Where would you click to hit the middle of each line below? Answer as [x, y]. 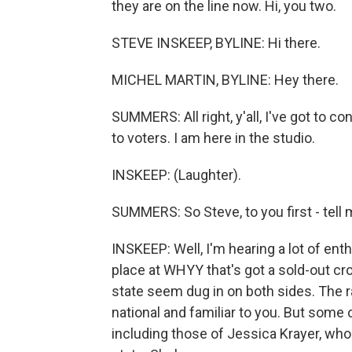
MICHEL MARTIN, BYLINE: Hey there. [225, 80]
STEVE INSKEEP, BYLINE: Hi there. [216, 43]
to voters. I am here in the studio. [213, 138]
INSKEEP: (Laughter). [176, 175]
